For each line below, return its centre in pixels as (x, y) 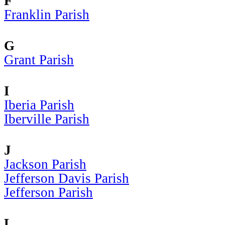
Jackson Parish (45, 164)
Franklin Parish (47, 14)
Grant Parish (39, 60)
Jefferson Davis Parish (67, 178)
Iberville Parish (47, 119)
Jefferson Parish (48, 192)
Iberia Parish (39, 105)
